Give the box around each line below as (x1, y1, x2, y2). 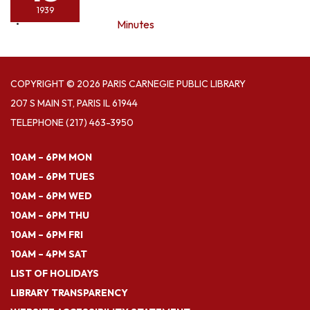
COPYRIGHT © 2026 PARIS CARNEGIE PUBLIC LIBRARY (10, 77, 246, 90)
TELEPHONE (10, 116, 64, 129)
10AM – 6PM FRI (10, 228, 83, 241)
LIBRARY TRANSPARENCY (10, 286, 128, 299)
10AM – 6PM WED (10, 189, 92, 202)
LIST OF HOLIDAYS (10, 266, 99, 280)
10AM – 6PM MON (10, 150, 92, 163)
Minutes (117, 17, 154, 31)
